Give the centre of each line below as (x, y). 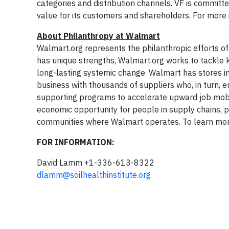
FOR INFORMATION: (76, 142)
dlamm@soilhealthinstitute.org (94, 175)
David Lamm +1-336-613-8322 (96, 163)
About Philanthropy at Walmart (98, 36)
